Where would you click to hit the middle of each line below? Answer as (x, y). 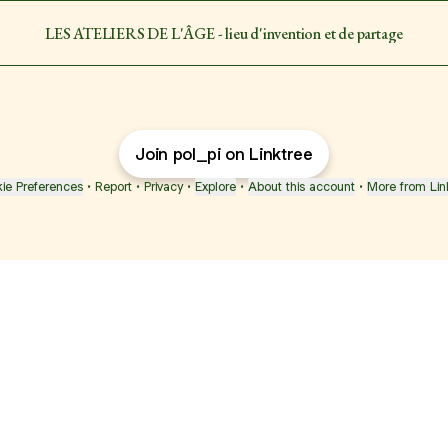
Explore (215, 186)
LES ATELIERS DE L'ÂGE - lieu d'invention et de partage (224, 33)
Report (113, 186)
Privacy (163, 186)
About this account (301, 186)
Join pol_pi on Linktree (224, 154)
